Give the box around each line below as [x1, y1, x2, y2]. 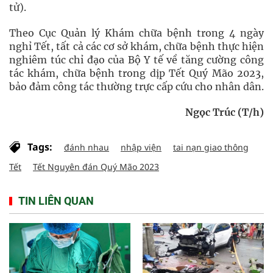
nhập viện [121, 141, 161, 153]
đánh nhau [64, 141, 109, 153]
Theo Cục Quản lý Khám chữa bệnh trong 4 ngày [9, 27, 264, 39]
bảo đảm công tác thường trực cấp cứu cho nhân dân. [9, 80, 264, 93]
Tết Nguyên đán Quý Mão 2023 [33, 161, 159, 172]
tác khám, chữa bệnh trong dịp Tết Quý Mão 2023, [9, 67, 264, 79]
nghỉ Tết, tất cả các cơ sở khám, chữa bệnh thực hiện [9, 40, 264, 52]
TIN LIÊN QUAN [18, 194, 94, 207]
